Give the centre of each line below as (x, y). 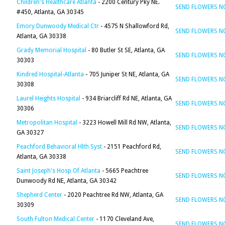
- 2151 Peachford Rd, (132, 147)
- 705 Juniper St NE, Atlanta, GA (127, 74)
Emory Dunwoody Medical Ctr (58, 26)
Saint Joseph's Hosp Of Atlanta (59, 171)
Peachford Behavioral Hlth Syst (59, 147)
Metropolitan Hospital (47, 123)
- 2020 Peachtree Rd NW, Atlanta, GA (113, 195)
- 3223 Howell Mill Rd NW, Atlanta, (124, 123)
